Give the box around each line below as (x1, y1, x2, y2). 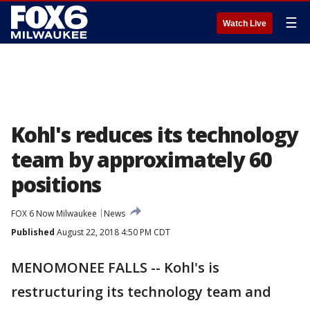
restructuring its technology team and (11, 282, 271, 301)
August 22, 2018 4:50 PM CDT (55, 226, 170, 238)
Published (11, 226, 55, 238)
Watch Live (223, 19, 266, 28)
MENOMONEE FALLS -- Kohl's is (11, 258, 219, 277)
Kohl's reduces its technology (11, 120, 298, 149)
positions (11, 170, 102, 199)
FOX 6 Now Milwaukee (11, 208, 97, 219)
